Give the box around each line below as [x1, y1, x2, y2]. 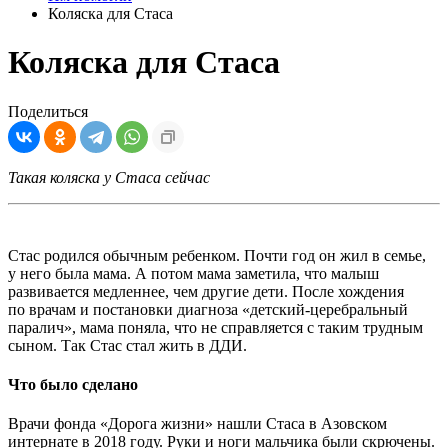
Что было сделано [8, 376, 138, 394]
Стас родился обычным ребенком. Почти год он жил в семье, [8, 246, 426, 264]
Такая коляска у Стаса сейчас [8, 168, 210, 186]
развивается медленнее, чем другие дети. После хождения [8, 282, 404, 300]
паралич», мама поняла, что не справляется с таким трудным [8, 318, 423, 336]
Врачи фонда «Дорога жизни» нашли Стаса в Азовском [8, 415, 387, 433]
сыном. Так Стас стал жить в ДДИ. [8, 336, 247, 354]
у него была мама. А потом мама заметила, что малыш [8, 264, 379, 282]
